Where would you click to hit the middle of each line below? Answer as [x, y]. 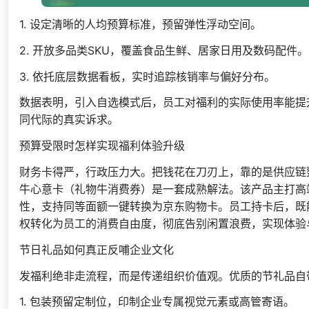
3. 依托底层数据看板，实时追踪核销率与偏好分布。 [147, 76]
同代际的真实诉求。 [69, 120]
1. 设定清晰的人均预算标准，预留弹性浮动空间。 [140, 24]
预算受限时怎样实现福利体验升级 [102, 146]
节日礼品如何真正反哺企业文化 [97, 249]
